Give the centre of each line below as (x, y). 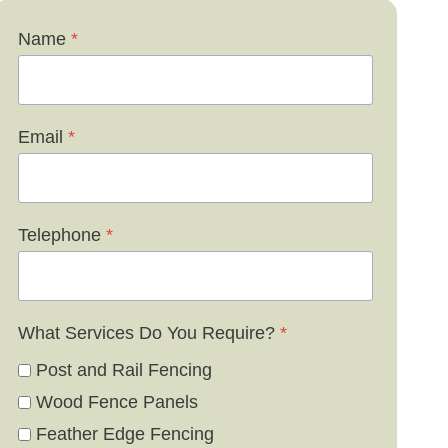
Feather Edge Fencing (124, 434)
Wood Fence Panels (116, 402)
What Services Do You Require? (146, 332)
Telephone (59, 234)
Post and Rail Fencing (123, 370)
